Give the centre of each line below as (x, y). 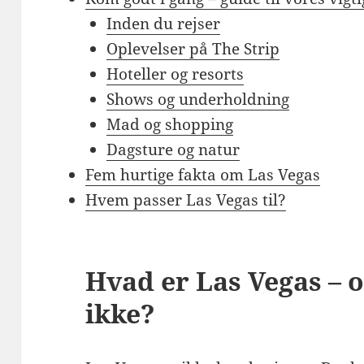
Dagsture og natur (173, 149)
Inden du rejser (163, 23)
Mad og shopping (169, 124)
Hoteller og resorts (175, 74)
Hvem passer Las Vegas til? (186, 199)
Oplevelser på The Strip (193, 48)
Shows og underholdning (197, 99)
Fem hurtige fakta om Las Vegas (203, 174)
